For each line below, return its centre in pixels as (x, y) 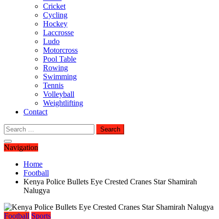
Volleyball (59, 94)
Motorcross (60, 50)
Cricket (54, 6)
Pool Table (60, 59)
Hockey (55, 24)
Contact (35, 112)
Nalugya (37, 190)
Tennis (53, 85)
